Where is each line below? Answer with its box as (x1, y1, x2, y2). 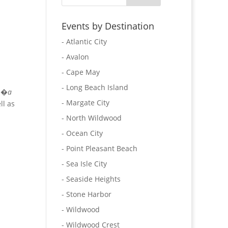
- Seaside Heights (61, 174, 121, 184)
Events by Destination (61, 20, 154, 32)
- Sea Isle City (61, 159, 107, 168)
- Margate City (61, 98, 109, 107)
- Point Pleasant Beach (61, 144, 137, 153)
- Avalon (61, 52, 89, 62)
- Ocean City (61, 128, 103, 138)
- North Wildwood (61, 113, 122, 123)
